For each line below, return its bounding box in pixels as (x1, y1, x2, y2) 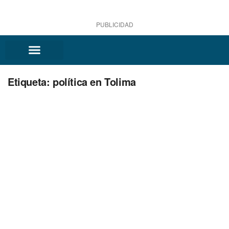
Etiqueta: (8, 74, 53, 89)
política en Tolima (53, 74, 136, 89)
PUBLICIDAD (96, 20, 133, 29)
